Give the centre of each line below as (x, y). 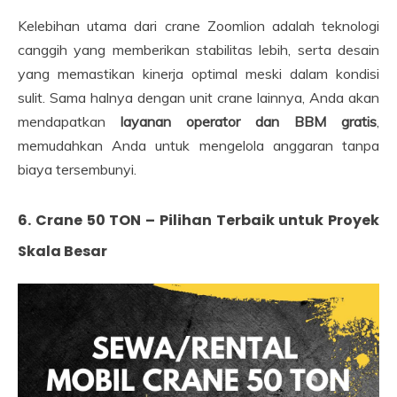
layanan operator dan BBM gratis (249, 122)
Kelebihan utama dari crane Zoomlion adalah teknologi (198, 26)
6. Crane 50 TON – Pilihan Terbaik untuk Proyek (198, 221)
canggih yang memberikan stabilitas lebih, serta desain (198, 50)
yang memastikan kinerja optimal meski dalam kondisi (198, 74)
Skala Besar (62, 252)
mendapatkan (69, 122)
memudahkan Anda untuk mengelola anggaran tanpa (198, 146)
